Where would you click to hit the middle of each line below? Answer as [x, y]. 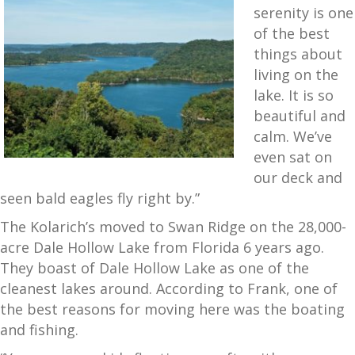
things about [298, 53]
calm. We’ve [293, 136]
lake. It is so [294, 95]
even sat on [293, 157]
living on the [296, 74]
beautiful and [300, 115]
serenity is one [303, 12]
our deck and [298, 177]
